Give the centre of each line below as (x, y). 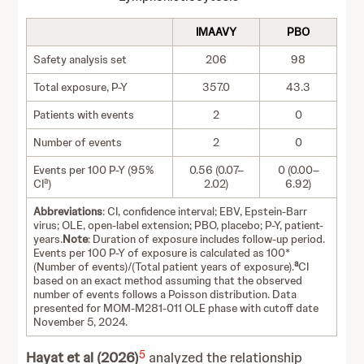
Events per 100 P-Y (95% (94, 170)
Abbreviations (68, 211)
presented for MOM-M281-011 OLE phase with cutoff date (176, 308)
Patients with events (84, 115)
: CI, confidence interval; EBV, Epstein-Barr (205, 211)
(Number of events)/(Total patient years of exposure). (164, 266)
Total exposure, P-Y (81, 87)
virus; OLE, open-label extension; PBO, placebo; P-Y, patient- (179, 225)
